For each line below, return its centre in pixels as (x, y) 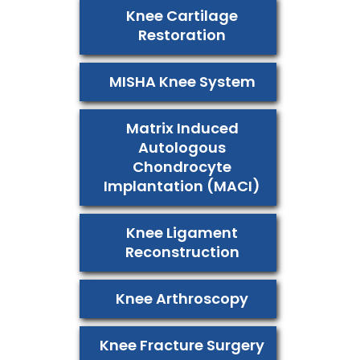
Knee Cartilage (182, 16)
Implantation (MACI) (182, 186)
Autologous (182, 148)
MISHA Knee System (182, 82)
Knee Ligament (182, 233)
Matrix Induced (182, 129)
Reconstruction (182, 252)
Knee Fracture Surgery (182, 346)
